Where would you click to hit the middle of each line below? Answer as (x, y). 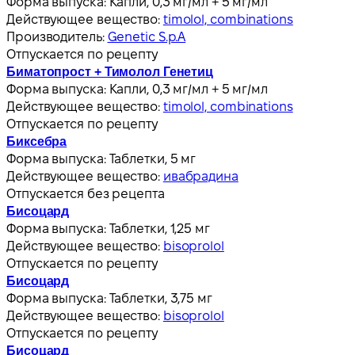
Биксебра (37, 141)
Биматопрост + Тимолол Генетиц (110, 71)
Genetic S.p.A (147, 36)
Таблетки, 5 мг (153, 158)
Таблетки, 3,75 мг (160, 298)
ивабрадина (200, 176)
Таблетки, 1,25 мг (159, 228)
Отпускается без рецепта (86, 193)
